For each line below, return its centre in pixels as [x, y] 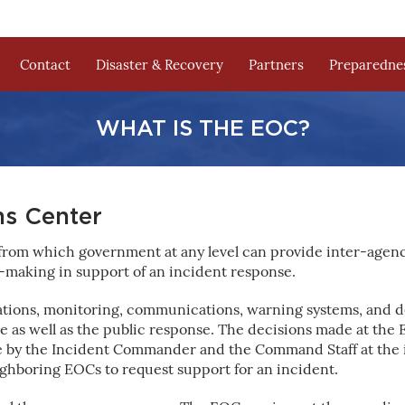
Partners [277, 65]
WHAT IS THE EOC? [202, 129]
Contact [46, 65]
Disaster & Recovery [160, 65]
